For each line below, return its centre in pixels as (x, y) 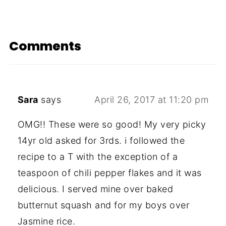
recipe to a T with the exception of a (98, 157)
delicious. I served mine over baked (95, 189)
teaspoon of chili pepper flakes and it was (109, 173)
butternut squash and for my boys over (103, 205)
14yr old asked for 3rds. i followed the (101, 141)
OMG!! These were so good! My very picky (112, 125)
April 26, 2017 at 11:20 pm (152, 100)
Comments (45, 46)
